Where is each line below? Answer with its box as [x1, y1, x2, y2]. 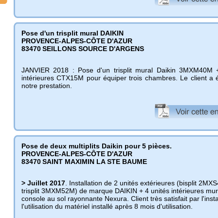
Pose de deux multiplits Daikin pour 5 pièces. [21, 142, 172, 150]
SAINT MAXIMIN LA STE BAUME [42, 158, 147, 165]
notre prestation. [21, 82, 72, 90]
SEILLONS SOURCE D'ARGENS [42, 45, 144, 53]
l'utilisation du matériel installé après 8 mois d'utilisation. [21, 202, 193, 210]
